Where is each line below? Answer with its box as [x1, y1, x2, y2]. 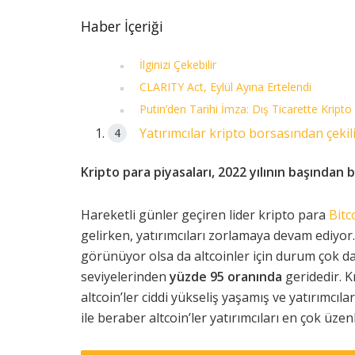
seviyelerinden [81, 268, 170, 286]
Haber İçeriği [81, 17, 163, 36]
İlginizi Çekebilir [139, 57, 217, 73]
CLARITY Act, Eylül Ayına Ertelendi [139, 79, 312, 95]
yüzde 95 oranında [170, 268, 282, 286]
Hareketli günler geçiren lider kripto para [81, 206, 329, 224]
